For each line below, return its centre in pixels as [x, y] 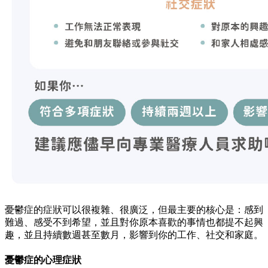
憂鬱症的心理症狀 [43, 260]
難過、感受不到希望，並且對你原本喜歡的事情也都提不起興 [134, 223]
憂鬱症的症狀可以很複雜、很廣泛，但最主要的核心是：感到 [134, 210]
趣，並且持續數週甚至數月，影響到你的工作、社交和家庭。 [134, 235]
